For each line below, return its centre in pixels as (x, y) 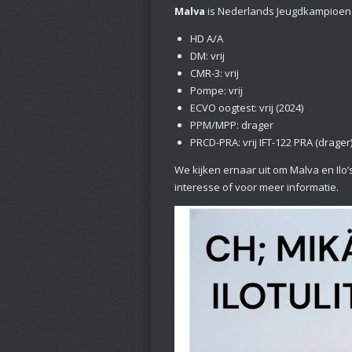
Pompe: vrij (216, 91)
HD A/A (206, 39)
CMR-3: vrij (214, 73)
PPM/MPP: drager (231, 125)
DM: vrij (207, 56)
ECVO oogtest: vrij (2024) (246, 108)
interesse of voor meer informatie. (257, 187)
